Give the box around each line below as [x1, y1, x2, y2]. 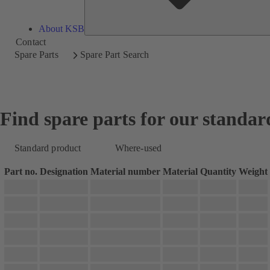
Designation [40, 166, 88, 177]
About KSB [39, 24, 84, 34]
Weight [239, 166, 268, 177]
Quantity [200, 166, 236, 177]
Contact [16, 36, 46, 47]
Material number [90, 166, 160, 177]
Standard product [14, 143, 81, 154]
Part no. [4, 166, 37, 177]
